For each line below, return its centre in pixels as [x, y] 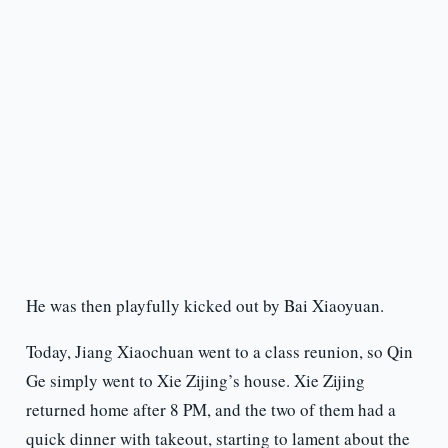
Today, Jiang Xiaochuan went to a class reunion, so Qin [219, 352]
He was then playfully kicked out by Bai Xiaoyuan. [204, 306]
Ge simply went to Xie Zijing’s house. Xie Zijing [195, 381]
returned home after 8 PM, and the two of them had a [210, 410]
